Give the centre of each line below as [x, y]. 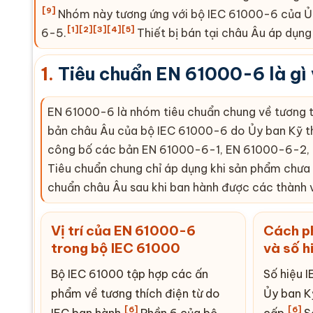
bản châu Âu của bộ [102, 130]
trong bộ [81, 248]
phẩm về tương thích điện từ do [136, 293]
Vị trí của [82, 230]
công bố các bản [95, 149]
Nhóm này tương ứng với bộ [131, 14]
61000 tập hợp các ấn [147, 274]
